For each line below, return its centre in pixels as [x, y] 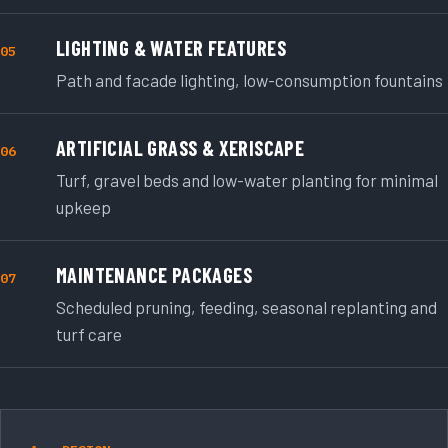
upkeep [83, 207]
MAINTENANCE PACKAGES [154, 274]
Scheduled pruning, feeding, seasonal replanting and [246, 307]
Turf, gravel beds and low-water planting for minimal [247, 180]
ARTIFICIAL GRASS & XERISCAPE [180, 148]
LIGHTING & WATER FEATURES [171, 48]
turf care [89, 334]
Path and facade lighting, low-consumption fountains [249, 80]
